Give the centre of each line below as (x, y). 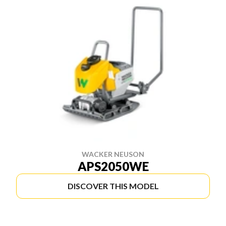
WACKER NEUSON (113, 154)
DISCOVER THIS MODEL (113, 186)
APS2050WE (113, 166)
